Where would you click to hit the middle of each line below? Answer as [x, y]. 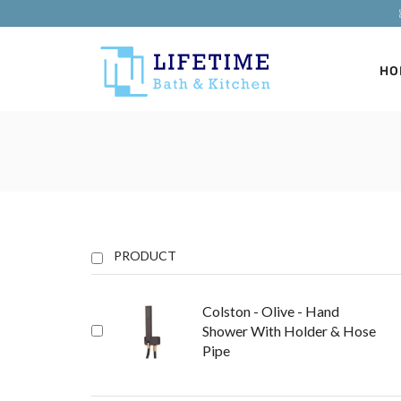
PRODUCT [145, 255]
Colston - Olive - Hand [271, 311]
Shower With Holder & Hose [289, 330]
